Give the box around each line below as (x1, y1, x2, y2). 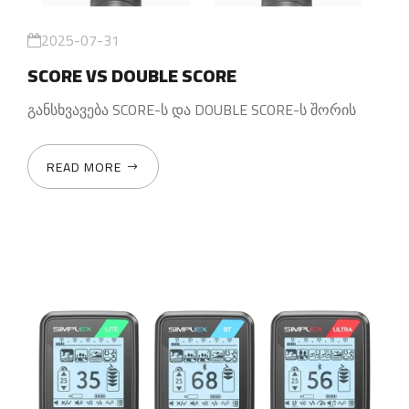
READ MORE (47, 154, 121, 179)
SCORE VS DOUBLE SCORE (27, 58, 236, 92)
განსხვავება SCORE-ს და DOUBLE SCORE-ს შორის (27, 95, 356, 123)
